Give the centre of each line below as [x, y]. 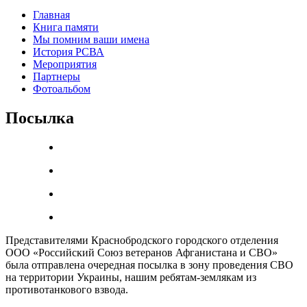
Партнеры [57, 77]
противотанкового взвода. [67, 290]
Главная [51, 15]
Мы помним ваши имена [91, 40]
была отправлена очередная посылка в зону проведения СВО [149, 265]
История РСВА [69, 52]
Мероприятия [65, 64]
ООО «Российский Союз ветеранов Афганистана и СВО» [142, 253]
